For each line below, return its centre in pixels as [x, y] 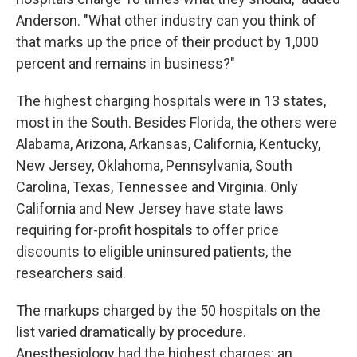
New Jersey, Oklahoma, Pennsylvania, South [154, 165]
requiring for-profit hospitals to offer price [147, 230]
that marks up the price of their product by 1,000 [167, 42]
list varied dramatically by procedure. [131, 332]
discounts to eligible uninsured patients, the [154, 251]
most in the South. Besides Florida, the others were [177, 122]
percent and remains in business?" [126, 63]
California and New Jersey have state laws [150, 208]
